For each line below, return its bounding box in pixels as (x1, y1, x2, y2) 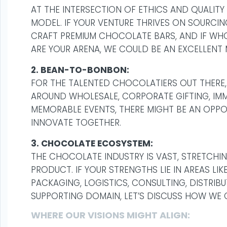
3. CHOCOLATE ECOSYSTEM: (31, 137, 153, 149)
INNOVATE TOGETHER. (31, 117, 121, 129)
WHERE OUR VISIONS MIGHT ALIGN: (31, 209, 190, 221)
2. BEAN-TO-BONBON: (31, 64, 129, 76)
